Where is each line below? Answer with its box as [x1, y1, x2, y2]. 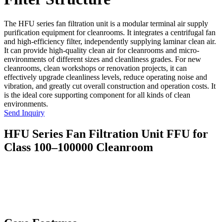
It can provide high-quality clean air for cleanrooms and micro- [4, 46, 199, 55]
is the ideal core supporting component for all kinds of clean [4, 90, 190, 99]
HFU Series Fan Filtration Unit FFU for [4, 127, 208, 140]
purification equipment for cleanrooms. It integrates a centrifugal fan [4, 28, 216, 37]
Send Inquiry [4, 108, 45, 117]
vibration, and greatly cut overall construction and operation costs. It [4, 81, 216, 90]
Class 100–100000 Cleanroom [4, 140, 153, 154]
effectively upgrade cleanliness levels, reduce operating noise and [4, 72, 207, 81]
